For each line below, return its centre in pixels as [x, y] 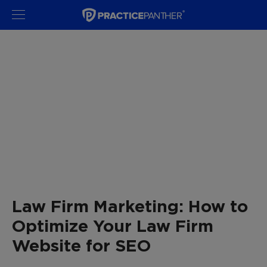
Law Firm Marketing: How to [130, 206]
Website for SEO [81, 245]
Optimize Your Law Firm [113, 226]
